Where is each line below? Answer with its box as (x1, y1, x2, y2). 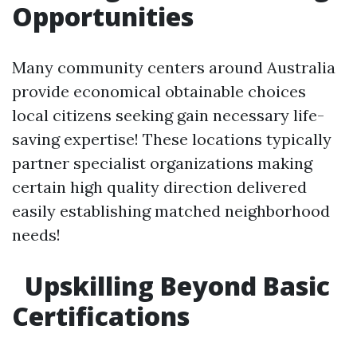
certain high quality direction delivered (12, 177, 307, 197)
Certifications (12, 299, 190, 333)
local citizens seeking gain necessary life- (12, 105, 324, 125)
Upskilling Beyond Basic (18, 269, 330, 303)
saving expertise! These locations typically (12, 129, 331, 149)
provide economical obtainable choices (12, 81, 306, 101)
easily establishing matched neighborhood (12, 201, 330, 221)
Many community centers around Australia (12, 57, 335, 77)
